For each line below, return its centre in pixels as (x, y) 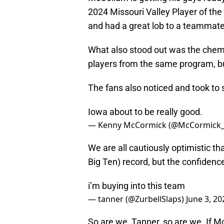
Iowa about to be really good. (145, 112)
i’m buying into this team (136, 186)
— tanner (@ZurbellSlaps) (137, 199)
